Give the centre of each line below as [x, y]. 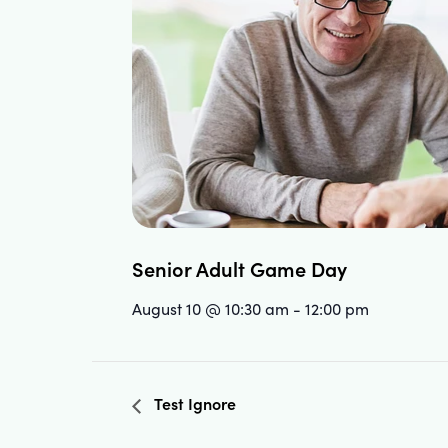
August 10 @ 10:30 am [210, 308]
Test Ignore [193, 403]
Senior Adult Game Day [239, 267]
